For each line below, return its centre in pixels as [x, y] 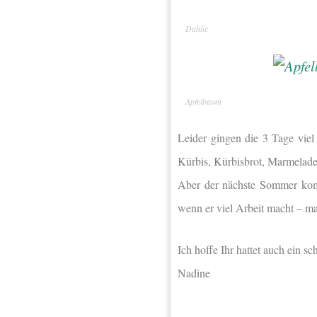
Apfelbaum [203, 102]
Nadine [194, 272]
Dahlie [197, 28]
